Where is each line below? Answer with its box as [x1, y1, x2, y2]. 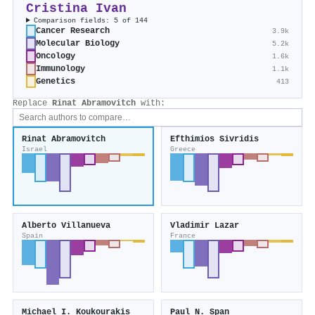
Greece [170, 145, 195, 154]
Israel [22, 145, 47, 154]
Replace [13, 98, 52, 109]
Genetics [36, 77, 75, 87]
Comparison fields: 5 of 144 [34, 16, 148, 25]
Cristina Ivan [26, 1, 127, 17]
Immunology [36, 64, 85, 75]
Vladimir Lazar [170, 221, 239, 231]
